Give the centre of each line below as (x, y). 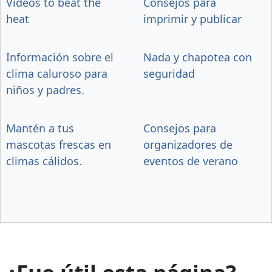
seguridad (169, 73)
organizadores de (188, 144)
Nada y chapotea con (198, 57)
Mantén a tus (40, 128)
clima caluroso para (57, 73)
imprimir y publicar (192, 19)
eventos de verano (191, 161)
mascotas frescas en (59, 144)
